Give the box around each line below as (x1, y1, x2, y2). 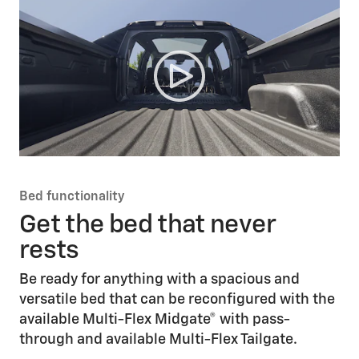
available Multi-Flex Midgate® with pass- (19, 313, 290, 328)
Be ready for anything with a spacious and (19, 272, 300, 288)
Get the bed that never (19, 212, 275, 239)
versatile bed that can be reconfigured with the (19, 292, 335, 308)
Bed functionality (19, 191, 125, 204)
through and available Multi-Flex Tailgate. (19, 333, 301, 348)
